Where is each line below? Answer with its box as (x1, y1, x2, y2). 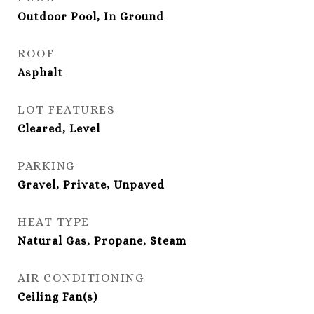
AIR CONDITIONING (18, 271, 144, 285)
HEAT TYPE (18, 215, 90, 228)
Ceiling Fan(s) (18, 290, 97, 303)
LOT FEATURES (18, 103, 115, 116)
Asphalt (18, 66, 63, 79)
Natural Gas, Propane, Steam (18, 234, 186, 247)
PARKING (18, 159, 75, 172)
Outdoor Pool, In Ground (18, 10, 164, 23)
